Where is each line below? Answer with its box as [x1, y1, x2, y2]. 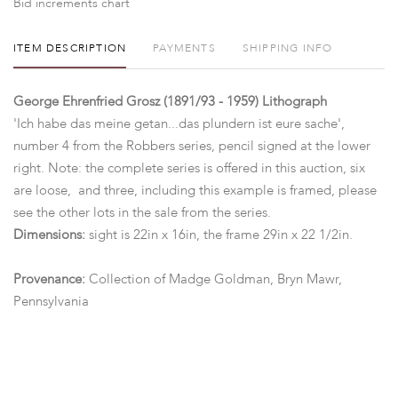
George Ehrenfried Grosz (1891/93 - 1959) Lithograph [13, 95, 330, 108]
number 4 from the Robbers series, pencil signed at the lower [13, 139, 370, 153]
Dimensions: [13, 228, 89, 242]
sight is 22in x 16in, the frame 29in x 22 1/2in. [89, 228, 356, 242]
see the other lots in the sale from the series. [13, 206, 271, 219]
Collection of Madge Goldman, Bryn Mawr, [89, 273, 342, 286]
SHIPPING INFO [242, 43, 333, 54]
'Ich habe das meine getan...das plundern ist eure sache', [13, 117, 345, 131]
